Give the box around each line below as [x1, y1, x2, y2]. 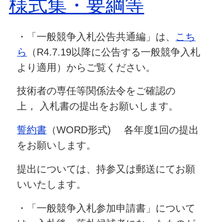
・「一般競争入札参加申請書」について [17, 202, 196, 214]
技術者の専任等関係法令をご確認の [17, 85, 176, 97]
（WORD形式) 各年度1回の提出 [47, 124, 199, 136]
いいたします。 [17, 178, 87, 190]
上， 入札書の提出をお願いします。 [17, 101, 179, 112]
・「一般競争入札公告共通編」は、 [17, 31, 176, 42]
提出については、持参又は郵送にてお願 [17, 163, 196, 174]
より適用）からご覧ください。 [17, 61, 156, 73]
